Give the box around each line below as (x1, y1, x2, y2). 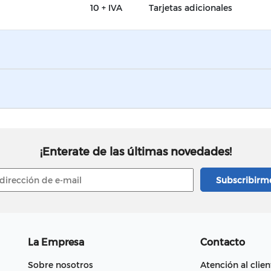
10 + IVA (90, 2, 122, 13)
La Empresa (28, 236, 84, 248)
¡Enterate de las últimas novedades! (39, 145, 232, 158)
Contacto (200, 236, 245, 248)
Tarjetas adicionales (149, 2, 232, 13)
